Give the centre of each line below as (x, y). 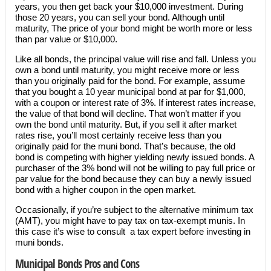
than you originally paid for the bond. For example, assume (130, 81)
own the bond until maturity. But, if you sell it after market (126, 124)
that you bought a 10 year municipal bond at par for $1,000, (130, 92)
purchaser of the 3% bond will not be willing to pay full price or (135, 168)
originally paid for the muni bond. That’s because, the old (125, 146)
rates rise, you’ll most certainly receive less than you (118, 135)
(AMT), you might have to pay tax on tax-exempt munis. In (130, 220)
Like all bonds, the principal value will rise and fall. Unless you (135, 59)
